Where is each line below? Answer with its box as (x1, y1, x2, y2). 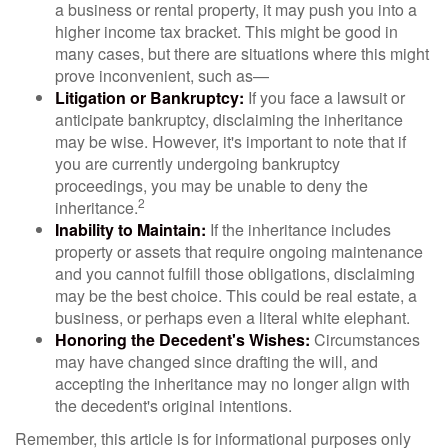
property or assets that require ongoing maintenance (55, 240, 423, 263)
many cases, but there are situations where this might (55, 42, 429, 65)
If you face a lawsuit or (244, 86, 405, 109)
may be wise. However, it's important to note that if (55, 130, 406, 153)
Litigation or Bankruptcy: (55, 86, 244, 109)
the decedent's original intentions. (55, 394, 292, 417)
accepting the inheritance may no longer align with (55, 372, 410, 395)
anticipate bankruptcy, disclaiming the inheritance (55, 108, 403, 131)
